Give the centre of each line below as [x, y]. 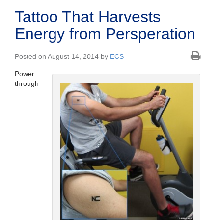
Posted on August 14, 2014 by [62, 57]
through [27, 84]
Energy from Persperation [105, 34]
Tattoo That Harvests [88, 17]
